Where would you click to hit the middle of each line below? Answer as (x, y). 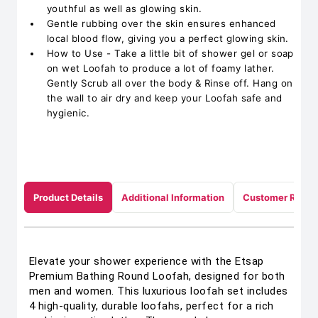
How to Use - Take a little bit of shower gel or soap (170, 53)
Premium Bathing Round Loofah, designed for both (157, 276)
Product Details (68, 197)
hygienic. (68, 113)
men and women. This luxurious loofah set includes (159, 291)
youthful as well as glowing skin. (125, 9)
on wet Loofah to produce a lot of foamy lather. (161, 68)
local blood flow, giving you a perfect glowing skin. (168, 38)
